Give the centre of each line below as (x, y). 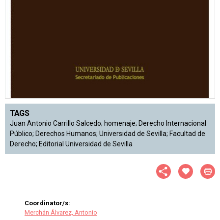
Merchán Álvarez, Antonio (61, 212)
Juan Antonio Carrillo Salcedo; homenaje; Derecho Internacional (108, 123)
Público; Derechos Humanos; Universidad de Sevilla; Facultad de (108, 133)
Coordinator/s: (47, 203)
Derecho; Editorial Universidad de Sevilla (71, 144)
